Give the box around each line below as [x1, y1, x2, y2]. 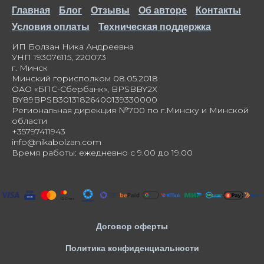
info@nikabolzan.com [12, 137, 101, 148]
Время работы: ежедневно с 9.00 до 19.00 [12, 147, 193, 159]
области [12, 115, 47, 127]
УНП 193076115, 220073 [12, 52, 106, 63]
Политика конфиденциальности [65, 243, 199, 253]
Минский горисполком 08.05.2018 [12, 73, 158, 84]
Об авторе [138, 5, 187, 16]
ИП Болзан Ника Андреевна [12, 41, 134, 52]
